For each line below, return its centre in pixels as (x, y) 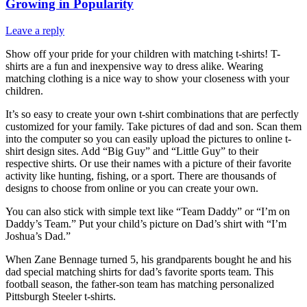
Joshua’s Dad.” (38, 236)
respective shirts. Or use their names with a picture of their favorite (148, 164)
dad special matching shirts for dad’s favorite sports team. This (139, 272)
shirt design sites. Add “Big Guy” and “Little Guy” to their (132, 151)
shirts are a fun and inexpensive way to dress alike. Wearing (134, 66)
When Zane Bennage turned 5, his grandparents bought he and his (148, 260)
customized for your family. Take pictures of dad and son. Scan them (153, 127)
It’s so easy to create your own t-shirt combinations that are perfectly (152, 114)
